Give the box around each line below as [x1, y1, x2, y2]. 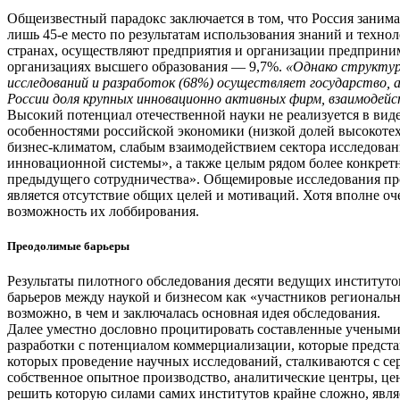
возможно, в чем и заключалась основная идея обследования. [7, 305, 380, 321]
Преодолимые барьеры [7, 238, 129, 253]
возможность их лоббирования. [7, 203, 199, 219]
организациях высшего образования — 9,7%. [7, 58, 286, 74]
